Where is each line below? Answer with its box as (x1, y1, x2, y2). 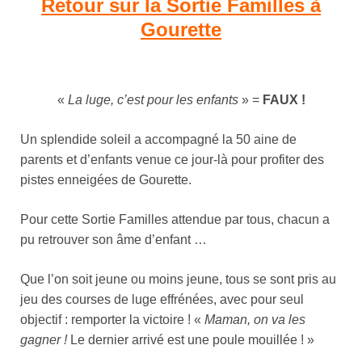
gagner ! (20, 333, 67, 347)
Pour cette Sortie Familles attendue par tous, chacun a (20, 213, 330, 227)
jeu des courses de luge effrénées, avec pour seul (20, 293, 304, 307)
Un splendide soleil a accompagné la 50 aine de (20, 133, 297, 147)
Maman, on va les (204, 313, 305, 327)
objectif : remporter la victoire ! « (20, 313, 204, 327)
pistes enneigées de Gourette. (20, 173, 192, 187)
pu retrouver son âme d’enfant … (20, 233, 207, 247)
